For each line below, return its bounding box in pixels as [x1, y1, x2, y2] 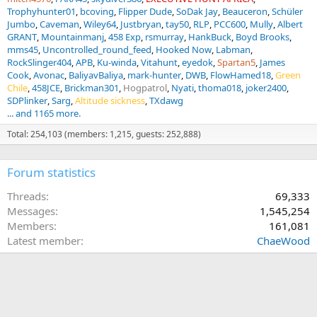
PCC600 [214, 17, 246, 30]
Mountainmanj [41, 30, 104, 43]
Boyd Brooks [236, 30, 289, 43]
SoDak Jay [176, 4, 218, 18]
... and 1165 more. [7, 106, 81, 120]
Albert [277, 17, 303, 30]
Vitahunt [141, 55, 178, 69]
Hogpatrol [123, 81, 167, 94]
